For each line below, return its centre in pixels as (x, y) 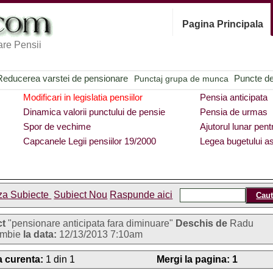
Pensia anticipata (233, 97)
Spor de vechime (57, 126)
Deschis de (202, 223)
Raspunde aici (141, 195)
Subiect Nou (81, 195)
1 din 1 (59, 259)
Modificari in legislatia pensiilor (83, 97)
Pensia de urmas (233, 112)
